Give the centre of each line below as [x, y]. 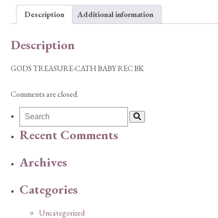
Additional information [115, 14]
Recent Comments [69, 135]
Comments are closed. [45, 94]
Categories [49, 189]
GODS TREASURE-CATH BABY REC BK [77, 69]
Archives [43, 162]
